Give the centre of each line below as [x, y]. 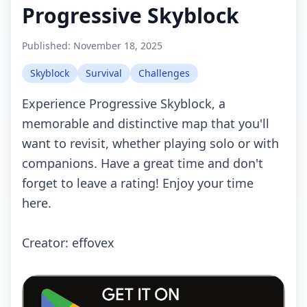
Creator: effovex [68, 243]
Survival [104, 73]
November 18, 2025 [118, 46]
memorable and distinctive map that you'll [146, 123]
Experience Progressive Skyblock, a [124, 103]
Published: [48, 46]
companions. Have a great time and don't [143, 163]
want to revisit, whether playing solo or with [150, 143]
